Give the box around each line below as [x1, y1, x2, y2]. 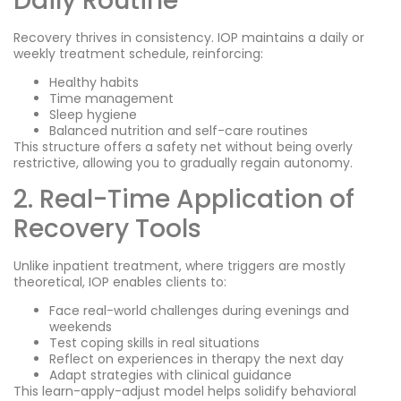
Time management [49, 90, 174, 108]
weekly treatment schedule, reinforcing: [13, 44, 263, 63]
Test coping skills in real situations [49, 334, 260, 353]
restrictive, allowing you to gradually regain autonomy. [13, 154, 353, 173]
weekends [49, 318, 112, 337]
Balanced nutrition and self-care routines [49, 122, 308, 141]
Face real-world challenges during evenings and [49, 302, 349, 320]
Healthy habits [49, 73, 139, 92]
